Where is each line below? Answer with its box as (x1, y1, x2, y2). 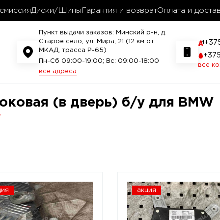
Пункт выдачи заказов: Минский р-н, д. (39, 30, 166, 35)
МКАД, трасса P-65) (39, 48, 107, 53)
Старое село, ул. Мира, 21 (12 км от (39, 39, 154, 44)
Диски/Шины (31, 7, 82, 14)
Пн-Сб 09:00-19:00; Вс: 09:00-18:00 (39, 58, 159, 64)
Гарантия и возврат (82, 7, 157, 14)
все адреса (39, 69, 77, 74)
